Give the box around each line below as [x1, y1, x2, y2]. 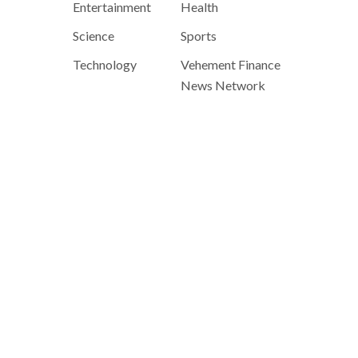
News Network [181, 78, 265, 93]
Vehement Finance [181, 57, 280, 72]
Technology [73, 57, 137, 72]
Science [73, 28, 114, 43]
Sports [181, 28, 217, 43]
